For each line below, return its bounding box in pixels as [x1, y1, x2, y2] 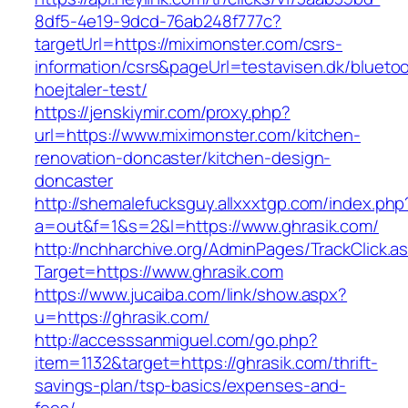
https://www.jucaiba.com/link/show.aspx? [35, 282, 348, 307]
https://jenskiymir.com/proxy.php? [35, 100, 291, 125]
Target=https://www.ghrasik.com [35, 260, 283, 284]
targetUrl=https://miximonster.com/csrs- [35, 32, 343, 56]
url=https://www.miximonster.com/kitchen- [35, 123, 361, 148]
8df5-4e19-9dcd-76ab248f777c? [35, 9, 282, 34]
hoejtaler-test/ [35, 77, 148, 102]
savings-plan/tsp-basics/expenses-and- [35, 373, 347, 398]
